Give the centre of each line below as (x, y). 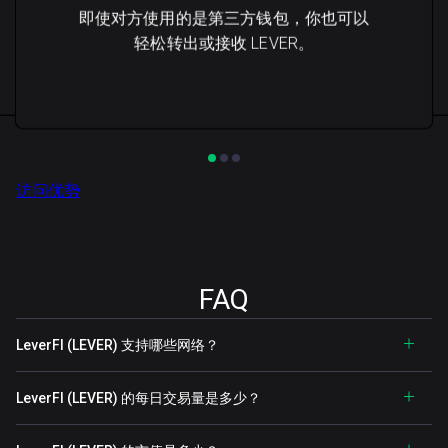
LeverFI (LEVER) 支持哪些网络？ (117, 345)
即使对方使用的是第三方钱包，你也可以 (224, 19)
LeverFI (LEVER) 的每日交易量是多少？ (138, 398)
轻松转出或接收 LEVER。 (224, 43)
